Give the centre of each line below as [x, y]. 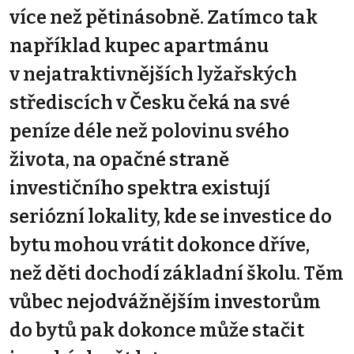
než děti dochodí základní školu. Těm [177, 273]
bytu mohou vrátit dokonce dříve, [160, 245]
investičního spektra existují [140, 188]
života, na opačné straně [119, 159]
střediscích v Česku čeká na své [150, 102]
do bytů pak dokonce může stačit [157, 330]
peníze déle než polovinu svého [149, 131]
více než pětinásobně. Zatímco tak [164, 17]
